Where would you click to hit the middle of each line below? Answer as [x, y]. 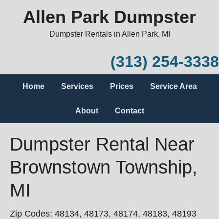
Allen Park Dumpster [109, 17]
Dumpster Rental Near [102, 144]
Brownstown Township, [104, 167]
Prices [121, 86]
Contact [129, 111]
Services [77, 86]
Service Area [173, 86]
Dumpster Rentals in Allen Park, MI [109, 34]
